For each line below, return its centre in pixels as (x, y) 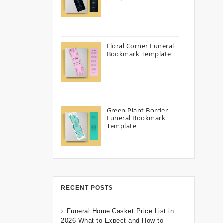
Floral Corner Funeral (140, 46)
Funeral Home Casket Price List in (120, 211)
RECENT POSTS (87, 188)
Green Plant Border (137, 110)
